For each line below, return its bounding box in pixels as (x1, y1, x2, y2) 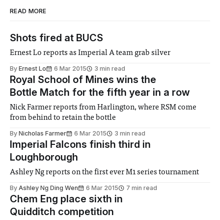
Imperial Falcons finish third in (10, 138, 151, 151)
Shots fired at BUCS (10, 32, 103, 44)
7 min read (126, 184, 157, 192)
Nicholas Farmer (19, 130, 66, 137)
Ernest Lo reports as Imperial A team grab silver (10, 49, 171, 57)
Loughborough (10, 151, 78, 164)
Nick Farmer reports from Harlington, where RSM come (10, 104, 197, 112)
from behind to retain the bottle (10, 114, 116, 122)
